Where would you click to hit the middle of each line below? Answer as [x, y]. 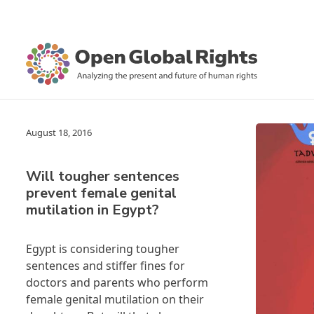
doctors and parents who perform [117, 282]
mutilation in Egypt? [93, 210]
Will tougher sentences [103, 176]
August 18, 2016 [59, 132]
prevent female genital [101, 193]
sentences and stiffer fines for [105, 266]
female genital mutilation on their [115, 299]
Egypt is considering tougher [103, 249]
